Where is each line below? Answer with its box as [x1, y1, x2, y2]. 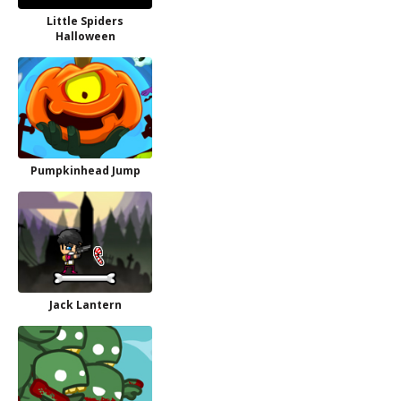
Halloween [55, 29, 115, 44]
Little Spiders [47, 13, 124, 29]
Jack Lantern [48, 297, 122, 312]
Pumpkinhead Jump [30, 163, 141, 178]
